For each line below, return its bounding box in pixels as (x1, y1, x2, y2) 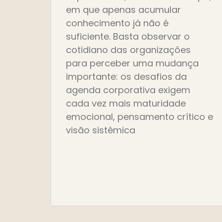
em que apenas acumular (66, 3, 181, 16)
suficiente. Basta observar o (66, 30, 190, 43)
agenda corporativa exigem (66, 84, 190, 97)
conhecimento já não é (66, 17, 168, 30)
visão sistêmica (66, 124, 135, 137)
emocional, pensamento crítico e (66, 111, 213, 123)
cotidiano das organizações (66, 44, 191, 56)
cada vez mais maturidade (66, 97, 186, 110)
